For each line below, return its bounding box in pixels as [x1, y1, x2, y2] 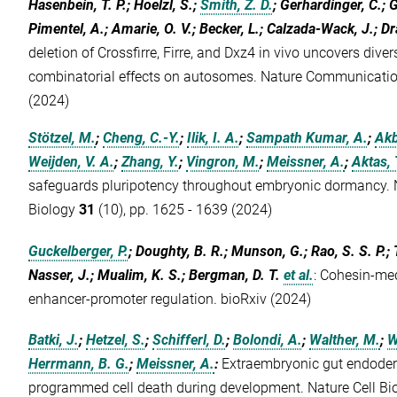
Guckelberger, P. [28, 243, 129, 261]
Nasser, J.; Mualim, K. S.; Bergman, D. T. [28, 267, 281, 284]
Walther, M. [309, 331, 381, 348]
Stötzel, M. [28, 129, 97, 147]
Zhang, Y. [121, 153, 180, 171]
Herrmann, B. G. [28, 354, 130, 372]
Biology [28, 201, 80, 219]
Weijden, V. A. [28, 153, 115, 171]
